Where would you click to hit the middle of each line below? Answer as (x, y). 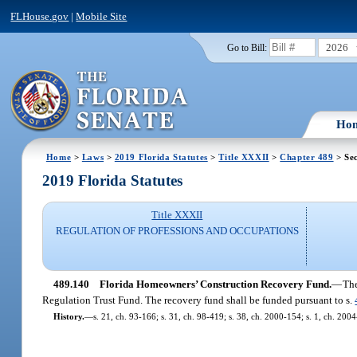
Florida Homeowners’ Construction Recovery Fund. (215, 284)
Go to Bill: (247, 47)
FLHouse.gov (40, 16)
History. (69, 316)
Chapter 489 (307, 157)
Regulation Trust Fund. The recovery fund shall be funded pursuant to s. (199, 300)
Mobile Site (102, 16)
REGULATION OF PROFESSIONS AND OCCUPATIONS (177, 231)
